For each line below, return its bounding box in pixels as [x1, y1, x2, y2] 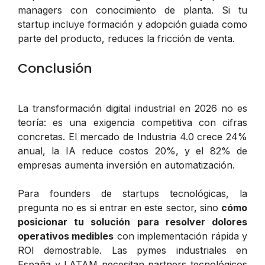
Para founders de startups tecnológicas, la [18, 187, 247, 199]
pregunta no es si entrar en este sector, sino [18, 201, 221, 214]
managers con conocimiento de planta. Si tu [18, 4, 247, 16]
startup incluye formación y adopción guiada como [18, 18, 247, 30]
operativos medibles [18, 230, 114, 242]
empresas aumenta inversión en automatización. [18, 159, 235, 171]
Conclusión [18, 59, 92, 77]
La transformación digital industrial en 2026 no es [18, 102, 247, 114]
